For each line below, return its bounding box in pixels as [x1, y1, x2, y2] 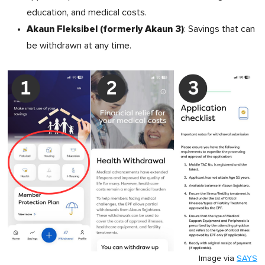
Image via [199, 254, 237, 263]
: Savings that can [184, 24, 255, 34]
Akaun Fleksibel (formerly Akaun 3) [27, 23, 184, 35]
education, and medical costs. [27, 8, 147, 18]
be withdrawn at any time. [27, 41, 131, 51]
